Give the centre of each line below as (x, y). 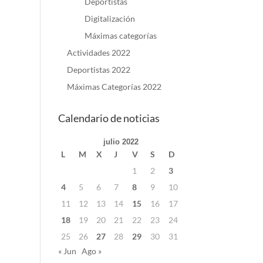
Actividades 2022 (98, 53)
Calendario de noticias (109, 118)
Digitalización (109, 18)
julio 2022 (121, 142)
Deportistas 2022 (98, 70)
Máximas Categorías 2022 (114, 87)
